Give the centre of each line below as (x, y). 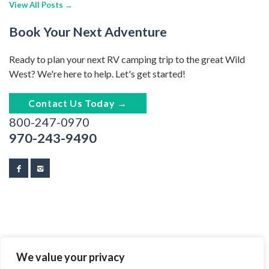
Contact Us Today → (78, 103)
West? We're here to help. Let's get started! (97, 73)
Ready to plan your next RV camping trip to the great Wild (127, 59)
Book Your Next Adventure (88, 32)
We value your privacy (71, 257)
